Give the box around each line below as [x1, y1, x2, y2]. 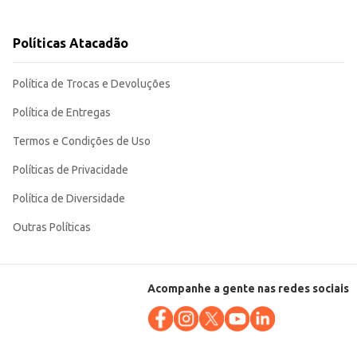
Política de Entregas [13, 106, 111, 120]
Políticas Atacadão [13, 36, 128, 51]
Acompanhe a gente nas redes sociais [147, 282, 349, 296]
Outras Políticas [13, 221, 91, 234]
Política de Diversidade [13, 192, 125, 206]
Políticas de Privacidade [13, 163, 128, 177]
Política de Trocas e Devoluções [13, 77, 171, 91]
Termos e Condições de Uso [13, 135, 151, 148]
